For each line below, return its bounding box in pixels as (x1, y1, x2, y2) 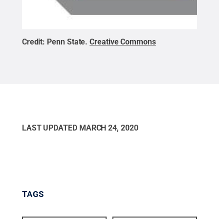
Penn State (47, 37, 86, 46)
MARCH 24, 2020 (79, 123, 138, 132)
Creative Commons (89, 37, 156, 46)
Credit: (22, 37, 47, 46)
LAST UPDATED (22, 123, 79, 132)
